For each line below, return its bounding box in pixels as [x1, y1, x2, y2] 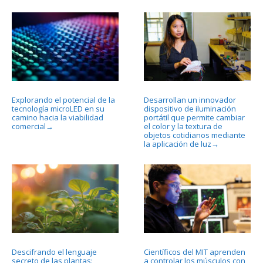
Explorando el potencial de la [12, 95, 115, 106]
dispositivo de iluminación [143, 103, 236, 114]
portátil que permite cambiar [143, 112, 245, 123]
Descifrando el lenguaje [12, 247, 97, 258]
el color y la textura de [143, 121, 222, 132]
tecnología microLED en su [12, 103, 104, 114]
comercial [12, 121, 46, 132]
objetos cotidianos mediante [143, 130, 245, 141]
